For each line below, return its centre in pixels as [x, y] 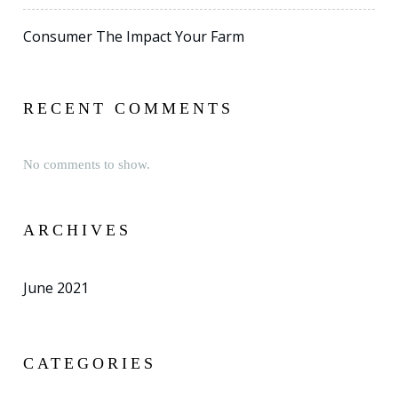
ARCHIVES [78, 230]
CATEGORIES [90, 363]
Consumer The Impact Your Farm [134, 36]
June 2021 [56, 288]
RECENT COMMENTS [129, 108]
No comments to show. [87, 164]
